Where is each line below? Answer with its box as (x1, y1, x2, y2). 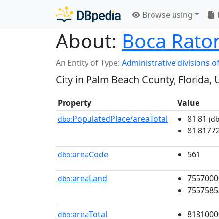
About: (56, 27, 117, 54)
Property (58, 97, 91, 108)
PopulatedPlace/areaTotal (72, 113, 168, 124)
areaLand (72, 173, 107, 184)
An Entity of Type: (56, 57, 122, 68)
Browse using (140, 9, 193, 20)
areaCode (72, 149, 108, 160)
